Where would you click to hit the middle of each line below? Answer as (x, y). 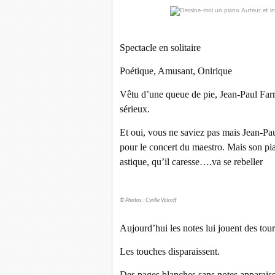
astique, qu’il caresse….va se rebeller (191, 162)
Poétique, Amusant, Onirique (176, 71)
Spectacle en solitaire (160, 48)
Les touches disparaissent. (170, 251)
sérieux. (135, 109)
